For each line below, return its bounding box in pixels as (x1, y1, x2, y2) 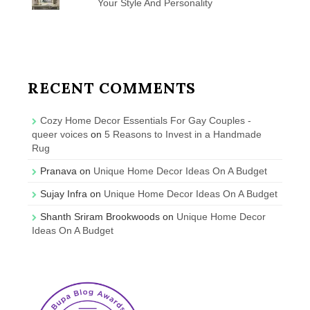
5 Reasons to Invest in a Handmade (104, 128, 262, 140)
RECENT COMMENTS (28, 77, 196, 98)
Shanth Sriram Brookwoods (40, 210, 160, 222)
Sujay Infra (40, 188, 87, 199)
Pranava (40, 165, 77, 176)
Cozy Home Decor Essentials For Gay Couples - (40, 114, 251, 126)
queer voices (32, 128, 88, 140)
